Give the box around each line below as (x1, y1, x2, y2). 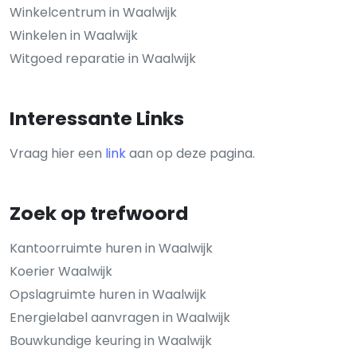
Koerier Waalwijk (10, 261, 112, 280)
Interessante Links (10, 104, 184, 131)
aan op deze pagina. (126, 143, 255, 163)
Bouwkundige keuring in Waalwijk (10, 331, 212, 350)
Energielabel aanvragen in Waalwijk (10, 308, 230, 327)
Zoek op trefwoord (10, 199, 188, 226)
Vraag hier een (10, 143, 105, 163)
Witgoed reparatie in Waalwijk (10, 49, 196, 68)
